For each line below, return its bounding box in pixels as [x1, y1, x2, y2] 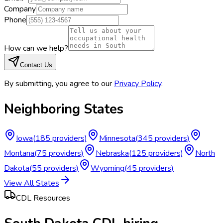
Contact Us [20, 61, 52, 69]
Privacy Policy [114, 78, 161, 89]
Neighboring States [4, 100, 123, 118]
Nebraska [96, 148, 129, 159]
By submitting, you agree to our [4, 78, 112, 89]
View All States [4, 178, 59, 189]
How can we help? [4, 42, 68, 54]
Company [4, 3, 36, 14]
